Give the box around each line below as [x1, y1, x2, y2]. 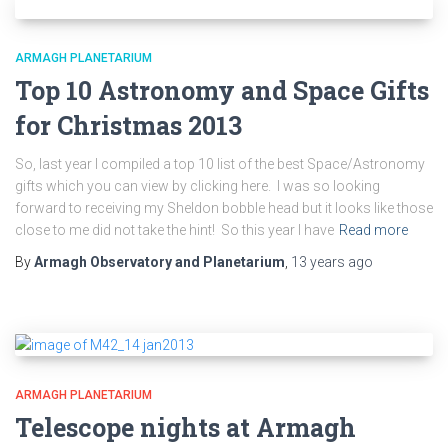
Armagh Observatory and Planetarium [34, 254, 285, 270]
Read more [339, 222, 408, 238]
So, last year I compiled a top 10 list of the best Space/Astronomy [15, 156, 425, 172]
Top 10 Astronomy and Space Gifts [15, 74, 429, 107]
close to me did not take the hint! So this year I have [15, 222, 334, 238]
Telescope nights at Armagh [15, 411, 356, 445]
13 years [291, 254, 345, 270]
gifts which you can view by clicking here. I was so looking [15, 178, 380, 194]
